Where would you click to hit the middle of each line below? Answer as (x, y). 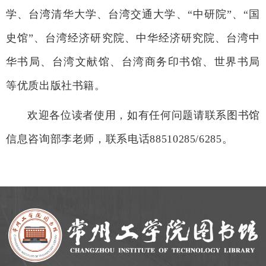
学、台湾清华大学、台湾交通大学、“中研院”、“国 (133, 15)
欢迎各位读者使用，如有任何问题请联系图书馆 (144, 115)
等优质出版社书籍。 (56, 86)
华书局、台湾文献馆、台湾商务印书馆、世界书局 (133, 62)
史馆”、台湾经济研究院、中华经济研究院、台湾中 (133, 38)
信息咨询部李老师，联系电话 (78, 139)
